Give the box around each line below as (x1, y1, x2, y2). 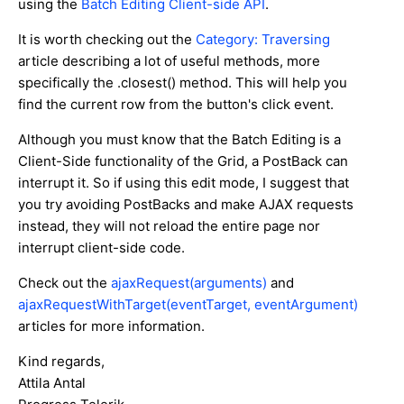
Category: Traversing (196, 30, 330, 48)
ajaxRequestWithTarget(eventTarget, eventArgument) (18, 295, 358, 313)
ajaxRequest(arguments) (111, 273, 267, 291)
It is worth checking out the (18, 30, 196, 48)
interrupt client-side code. (18, 238, 185, 256)
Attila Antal (18, 373, 86, 391)
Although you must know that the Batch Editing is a (18, 130, 341, 148)
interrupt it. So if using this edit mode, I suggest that (18, 173, 349, 191)
